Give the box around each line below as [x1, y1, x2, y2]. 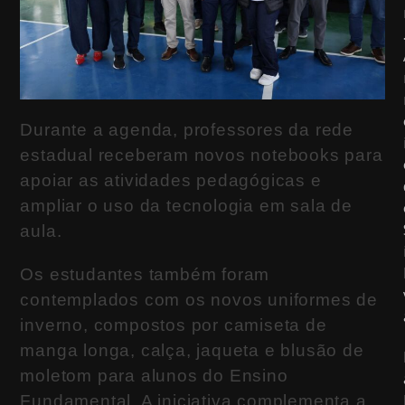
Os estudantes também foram [20, 264, 270, 284]
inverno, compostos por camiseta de [20, 315, 327, 334]
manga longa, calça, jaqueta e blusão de [20, 340, 364, 360]
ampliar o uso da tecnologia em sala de [20, 195, 353, 215]
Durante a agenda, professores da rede [20, 119, 354, 139]
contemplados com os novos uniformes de [20, 289, 378, 309]
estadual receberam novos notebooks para [20, 145, 383, 165]
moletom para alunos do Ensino [20, 365, 288, 385]
